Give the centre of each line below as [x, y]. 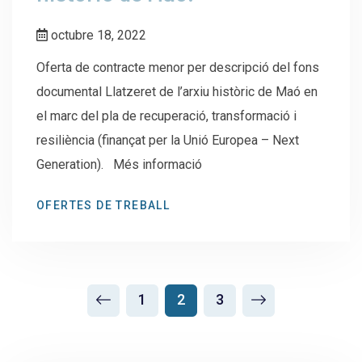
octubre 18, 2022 [97, 35]
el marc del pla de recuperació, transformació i [166, 116]
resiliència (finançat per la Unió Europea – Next [168, 140]
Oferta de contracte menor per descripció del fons [178, 67]
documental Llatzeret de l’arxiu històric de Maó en [177, 91]
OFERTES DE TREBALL [103, 205]
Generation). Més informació [129, 164]
